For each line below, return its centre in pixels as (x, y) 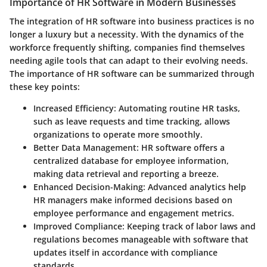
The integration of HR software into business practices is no (132, 21)
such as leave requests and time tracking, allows (132, 122)
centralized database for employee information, (131, 161)
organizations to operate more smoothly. (118, 135)
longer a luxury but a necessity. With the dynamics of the (127, 35)
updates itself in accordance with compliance (125, 253)
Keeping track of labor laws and (190, 226)
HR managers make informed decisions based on (133, 200)
